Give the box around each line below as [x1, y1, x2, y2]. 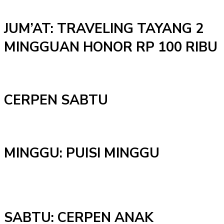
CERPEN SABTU [4, 90, 108, 109]
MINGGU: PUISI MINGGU [4, 143, 159, 162]
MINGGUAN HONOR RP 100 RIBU [4, 37, 217, 56]
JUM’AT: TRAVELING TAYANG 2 [4, 19, 203, 38]
